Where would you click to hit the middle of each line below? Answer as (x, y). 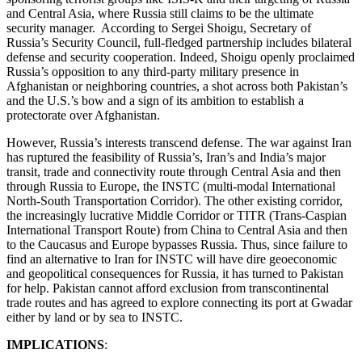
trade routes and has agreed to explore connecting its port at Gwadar (179, 302)
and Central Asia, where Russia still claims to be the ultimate (160, 13)
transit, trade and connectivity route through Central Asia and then (174, 171)
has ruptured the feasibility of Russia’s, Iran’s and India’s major (166, 157)
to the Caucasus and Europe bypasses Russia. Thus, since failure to (177, 244)
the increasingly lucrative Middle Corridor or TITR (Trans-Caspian (177, 215)
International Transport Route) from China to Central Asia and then (177, 229)
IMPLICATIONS (55, 344)
